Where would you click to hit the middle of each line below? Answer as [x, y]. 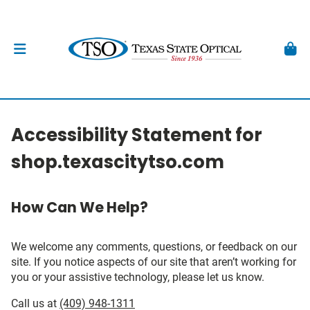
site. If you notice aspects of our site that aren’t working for [154, 262]
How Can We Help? [80, 207]
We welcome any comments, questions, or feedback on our [154, 247]
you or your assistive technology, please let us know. [138, 277]
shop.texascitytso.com [118, 162]
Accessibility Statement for [137, 135]
